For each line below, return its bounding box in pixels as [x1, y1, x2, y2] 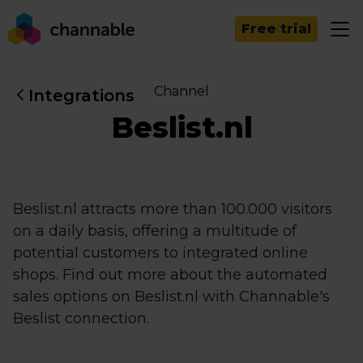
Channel [154, 83, 209, 99]
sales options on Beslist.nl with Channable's [13, 288, 330, 305]
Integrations [28, 86, 135, 105]
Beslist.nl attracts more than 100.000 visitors [13, 200, 332, 218]
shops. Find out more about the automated [13, 266, 327, 284]
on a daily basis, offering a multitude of [13, 222, 297, 240]
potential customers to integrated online [13, 244, 308, 262]
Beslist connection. [13, 310, 149, 327]
